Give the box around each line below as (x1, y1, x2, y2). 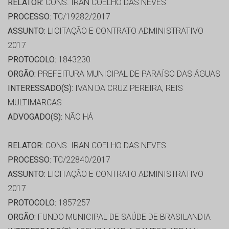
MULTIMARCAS (8, 98, 62, 108)
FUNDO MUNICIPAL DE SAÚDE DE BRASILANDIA (36, 212, 211, 222)
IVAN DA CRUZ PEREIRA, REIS (73, 83, 183, 94)
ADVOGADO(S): (8, 112, 62, 122)
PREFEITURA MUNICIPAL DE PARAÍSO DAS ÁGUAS (36, 69, 220, 79)
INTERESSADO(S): (8, 83, 73, 94)
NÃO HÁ (62, 112, 93, 122)
